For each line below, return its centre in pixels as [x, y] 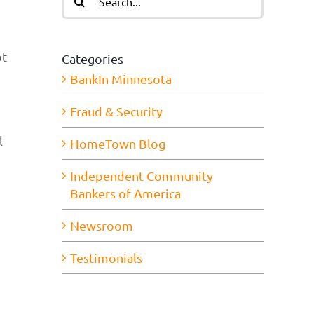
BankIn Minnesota [121, 79]
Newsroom [102, 226]
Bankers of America [125, 193]
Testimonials [106, 258]
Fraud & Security [116, 111]
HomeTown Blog [118, 144]
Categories [93, 58]
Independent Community [142, 176]
